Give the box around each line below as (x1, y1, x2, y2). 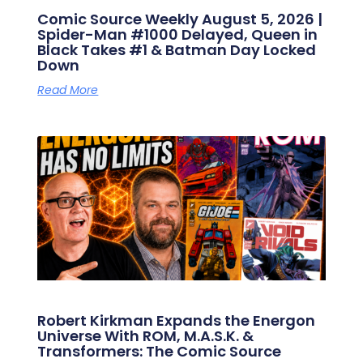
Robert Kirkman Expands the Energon (37, 310, 316, 331)
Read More (37, 82, 99, 99)
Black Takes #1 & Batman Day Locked (37, 40, 317, 61)
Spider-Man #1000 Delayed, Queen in (37, 24, 318, 45)
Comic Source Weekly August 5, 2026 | (37, 9, 323, 30)
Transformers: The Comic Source (37, 340, 282, 361)
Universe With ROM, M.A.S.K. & (37, 325, 254, 346)
